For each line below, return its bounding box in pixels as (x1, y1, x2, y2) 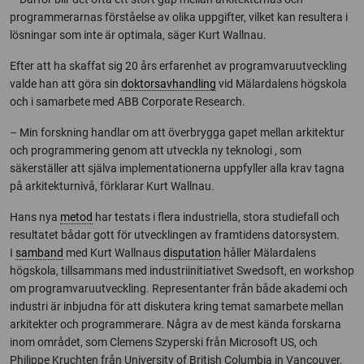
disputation (163, 246, 221, 259)
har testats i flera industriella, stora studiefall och (93, 210, 340, 223)
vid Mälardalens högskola (216, 77, 347, 90)
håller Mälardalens (221, 246, 316, 259)
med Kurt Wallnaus (63, 246, 163, 259)
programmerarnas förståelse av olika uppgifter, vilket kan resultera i (10, 11, 348, 24)
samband (15, 246, 63, 259)
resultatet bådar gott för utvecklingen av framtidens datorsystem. (10, 228, 340, 241)
